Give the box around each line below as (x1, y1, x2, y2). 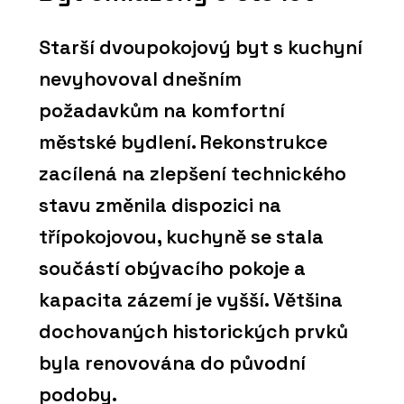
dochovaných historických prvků (39, 319, 348, 344)
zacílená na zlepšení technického (39, 161, 346, 187)
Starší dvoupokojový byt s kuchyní (39, 35, 363, 60)
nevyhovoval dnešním (39, 67, 242, 92)
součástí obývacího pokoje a (39, 256, 306, 281)
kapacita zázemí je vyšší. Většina (39, 288, 343, 313)
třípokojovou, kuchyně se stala (39, 225, 324, 250)
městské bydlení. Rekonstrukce (39, 130, 327, 155)
